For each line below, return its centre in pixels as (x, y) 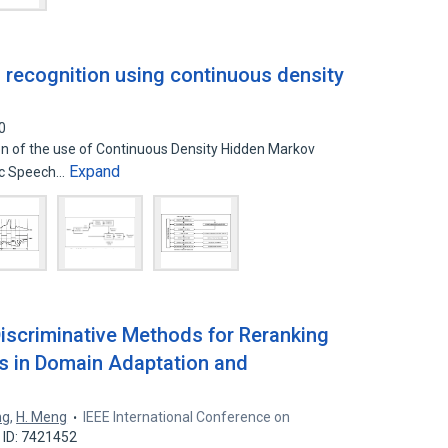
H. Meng (42, 417)
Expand (95, 171)
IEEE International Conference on (187, 417)
